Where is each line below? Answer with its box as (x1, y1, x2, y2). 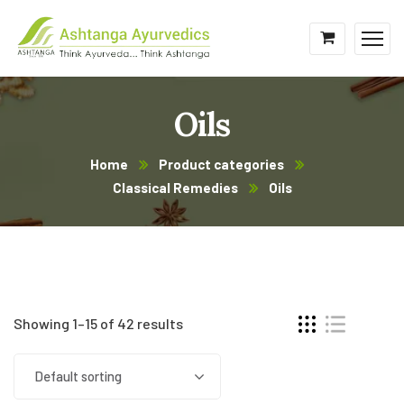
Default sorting (34, 368, 122, 384)
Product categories (158, 156, 284, 172)
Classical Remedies (112, 179, 238, 196)
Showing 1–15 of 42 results (14, 315, 183, 332)
